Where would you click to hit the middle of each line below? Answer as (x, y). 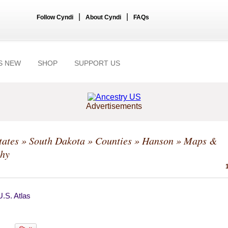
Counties (113, 140)
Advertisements (114, 106)
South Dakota (57, 140)
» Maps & (195, 140)
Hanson (158, 140)
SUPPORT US (97, 63)
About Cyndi (103, 17)
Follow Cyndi (55, 17)
